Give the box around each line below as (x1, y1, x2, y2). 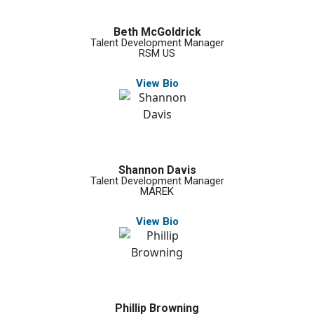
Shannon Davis (118, 163, 196, 177)
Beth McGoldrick (113, 25, 201, 39)
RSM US (139, 47, 175, 60)
